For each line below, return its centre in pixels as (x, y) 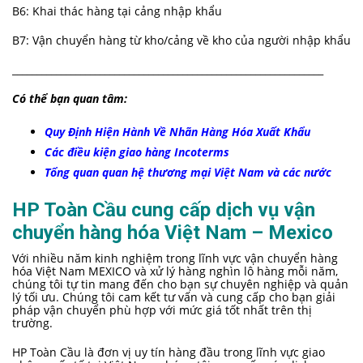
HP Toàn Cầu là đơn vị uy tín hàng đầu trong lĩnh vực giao (169, 352)
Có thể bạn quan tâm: (70, 99)
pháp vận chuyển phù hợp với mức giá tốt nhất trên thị (162, 310)
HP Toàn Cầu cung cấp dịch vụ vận (164, 210)
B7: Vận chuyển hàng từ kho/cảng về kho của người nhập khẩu (181, 41)
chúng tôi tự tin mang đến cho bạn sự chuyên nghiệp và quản (180, 284)
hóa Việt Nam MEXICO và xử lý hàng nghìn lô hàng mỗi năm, (175, 271)
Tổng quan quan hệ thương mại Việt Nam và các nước (188, 173)
